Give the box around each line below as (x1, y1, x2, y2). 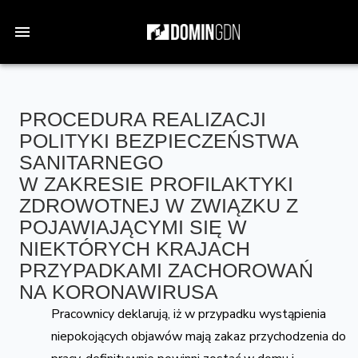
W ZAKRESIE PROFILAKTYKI (19, 173, 293, 195)
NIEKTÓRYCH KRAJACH (19, 237, 250, 260)
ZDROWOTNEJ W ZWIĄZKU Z (19, 194, 298, 217)
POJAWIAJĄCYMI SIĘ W (19, 216, 247, 238)
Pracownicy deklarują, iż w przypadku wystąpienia (51, 305, 326, 323)
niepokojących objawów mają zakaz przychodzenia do (51, 328, 346, 345)
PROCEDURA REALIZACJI (19, 108, 266, 130)
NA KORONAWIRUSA (19, 280, 218, 303)
